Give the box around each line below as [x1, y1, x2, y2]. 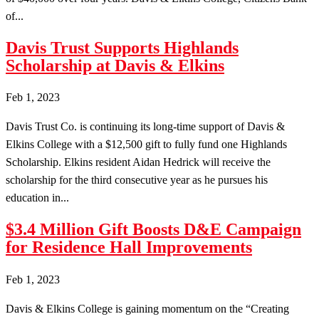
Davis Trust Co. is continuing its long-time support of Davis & [6, 120, 285, 133]
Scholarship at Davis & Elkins [6, 56, 224, 75]
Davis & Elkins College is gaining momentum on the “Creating [6, 303, 289, 315]
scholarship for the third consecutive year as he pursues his [6, 174, 268, 187]
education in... [6, 192, 69, 204]
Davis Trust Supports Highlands [6, 38, 239, 57]
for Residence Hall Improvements [6, 238, 252, 257]
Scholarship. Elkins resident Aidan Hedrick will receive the [6, 156, 271, 169]
